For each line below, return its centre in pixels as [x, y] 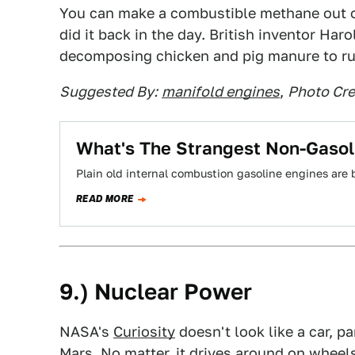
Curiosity [144, 332]
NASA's [86, 332]
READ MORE [105, 199]
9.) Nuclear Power [156, 291]
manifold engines [221, 92]
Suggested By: [109, 92]
